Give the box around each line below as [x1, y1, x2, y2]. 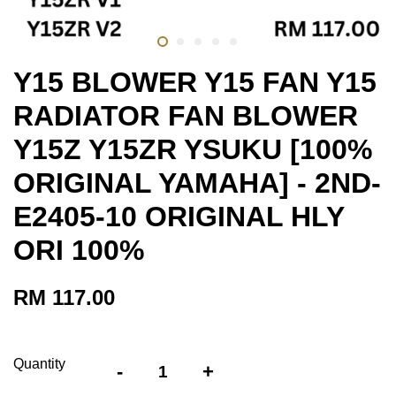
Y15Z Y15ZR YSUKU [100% [13, 133, 372, 165]
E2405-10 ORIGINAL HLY [13, 200, 344, 232]
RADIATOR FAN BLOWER [13, 99, 358, 132]
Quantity [13, 355, 65, 371]
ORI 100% [13, 233, 144, 266]
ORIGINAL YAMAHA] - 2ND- [13, 166, 381, 199]
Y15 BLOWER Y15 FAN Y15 [13, 65, 377, 98]
